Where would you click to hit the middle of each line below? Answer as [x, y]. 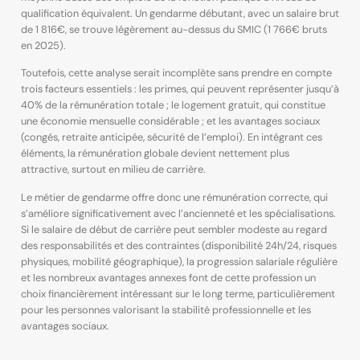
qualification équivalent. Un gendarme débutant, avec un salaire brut [180, 13]
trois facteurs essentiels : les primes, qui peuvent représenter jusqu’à [180, 89]
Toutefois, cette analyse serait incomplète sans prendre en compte [176, 73]
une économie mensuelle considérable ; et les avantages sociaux [170, 121]
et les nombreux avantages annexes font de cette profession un [168, 277]
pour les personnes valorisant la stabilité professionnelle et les [166, 309]
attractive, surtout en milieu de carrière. [113, 170]
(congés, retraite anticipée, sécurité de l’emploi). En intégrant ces [171, 137]
